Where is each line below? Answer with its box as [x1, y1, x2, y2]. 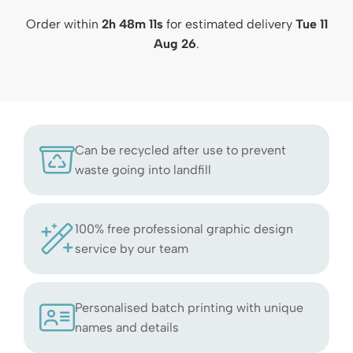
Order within [24, 17, 99, 32]
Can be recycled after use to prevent [75, 143, 286, 158]
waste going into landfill [75, 162, 211, 178]
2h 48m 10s [99, 17, 165, 32]
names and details [75, 320, 179, 336]
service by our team [75, 241, 188, 257]
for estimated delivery [165, 17, 297, 32]
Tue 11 [297, 17, 329, 32]
